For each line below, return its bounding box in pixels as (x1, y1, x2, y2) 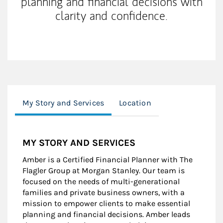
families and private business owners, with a (22, 187, 185, 197)
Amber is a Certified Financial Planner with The (22, 154, 193, 164)
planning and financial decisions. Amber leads (22, 209, 190, 219)
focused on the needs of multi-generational (22, 176, 180, 186)
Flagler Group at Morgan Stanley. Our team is (22, 165, 185, 175)
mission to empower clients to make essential (22, 198, 190, 208)
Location (119, 98, 151, 108)
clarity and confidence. (55, 7, 168, 23)
